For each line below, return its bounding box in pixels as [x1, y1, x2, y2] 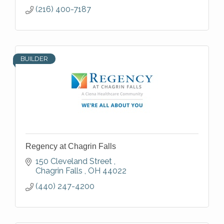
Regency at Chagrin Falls [25, 142, 116, 151]
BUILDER [20, 55, 48, 63]
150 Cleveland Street [35, 156, 114, 166]
